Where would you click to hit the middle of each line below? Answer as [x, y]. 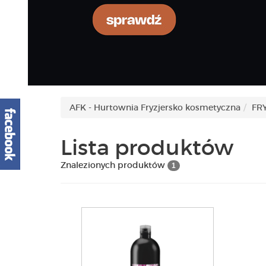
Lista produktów [147, 148]
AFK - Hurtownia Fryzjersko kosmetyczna [155, 107]
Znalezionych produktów [114, 165]
